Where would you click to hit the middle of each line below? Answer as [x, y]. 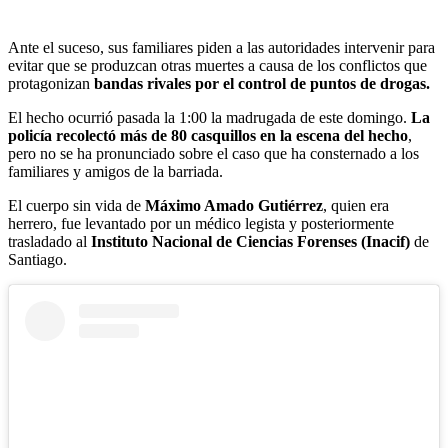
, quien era [356, 205]
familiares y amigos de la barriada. [115, 171]
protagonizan [51, 83]
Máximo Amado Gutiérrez [234, 205]
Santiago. [37, 259]
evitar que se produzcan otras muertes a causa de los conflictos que [217, 65]
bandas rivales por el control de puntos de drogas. [262, 83]
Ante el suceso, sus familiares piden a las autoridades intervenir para [221, 47]
